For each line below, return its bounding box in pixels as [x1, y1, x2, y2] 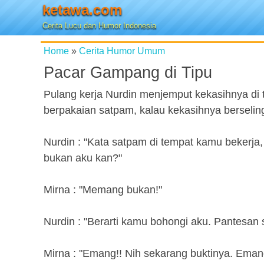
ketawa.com [42, 2, 122, 18]
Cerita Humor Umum [79, 45, 165, 56]
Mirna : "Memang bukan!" [44, 184, 162, 196]
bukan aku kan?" [44, 152, 122, 164]
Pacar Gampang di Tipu [44, 64, 212, 81]
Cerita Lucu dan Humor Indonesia [42, 21, 156, 30]
